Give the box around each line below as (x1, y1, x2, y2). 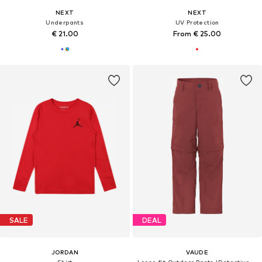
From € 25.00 (173, 29, 222, 39)
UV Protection (175, 19, 219, 26)
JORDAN (51, 249, 78, 256)
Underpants (46, 19, 84, 26)
